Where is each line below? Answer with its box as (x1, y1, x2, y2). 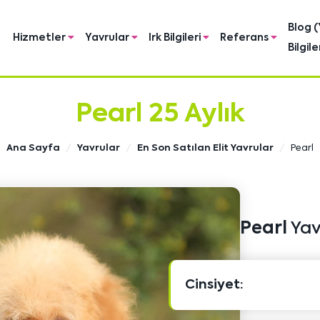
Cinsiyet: (184, 278, 244, 291)
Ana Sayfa (6, 144, 60, 153)
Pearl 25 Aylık (75, 101, 245, 127)
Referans (220, 33, 271, 43)
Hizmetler (13, 33, 68, 43)
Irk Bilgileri (149, 33, 203, 43)
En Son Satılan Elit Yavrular (137, 144, 274, 153)
